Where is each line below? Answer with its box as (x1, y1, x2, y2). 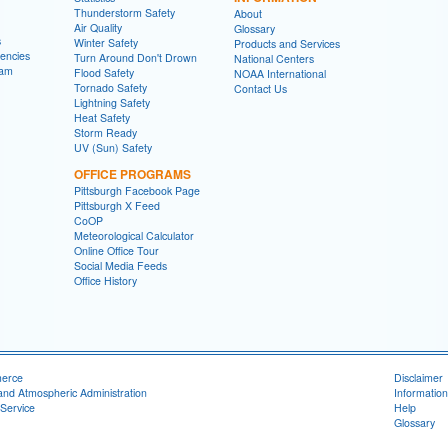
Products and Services (234, 36, 340, 51)
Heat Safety (74, 110, 130, 125)
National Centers (234, 51, 314, 66)
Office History (74, 273, 137, 288)
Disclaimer (394, 370, 443, 385)
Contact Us (234, 81, 287, 96)
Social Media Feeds (74, 258, 167, 273)
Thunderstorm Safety (74, 5, 175, 20)
